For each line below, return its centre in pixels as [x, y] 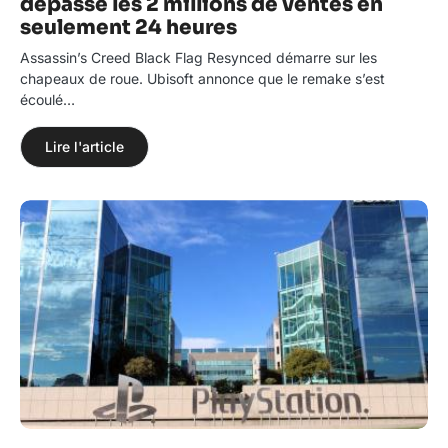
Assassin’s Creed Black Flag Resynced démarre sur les [198, 58]
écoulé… [47, 100]
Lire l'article [84, 147]
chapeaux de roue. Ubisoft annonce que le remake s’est [202, 79]
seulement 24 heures [128, 28]
